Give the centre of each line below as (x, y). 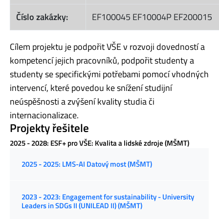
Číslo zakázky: (42, 17)
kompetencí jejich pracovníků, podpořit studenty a (102, 61)
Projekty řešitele (49, 128)
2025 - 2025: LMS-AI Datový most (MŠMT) (87, 164)
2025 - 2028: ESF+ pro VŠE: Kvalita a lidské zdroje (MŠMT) (99, 143)
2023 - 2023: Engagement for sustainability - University (108, 197)
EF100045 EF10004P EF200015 (152, 17)
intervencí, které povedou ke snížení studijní (91, 88)
